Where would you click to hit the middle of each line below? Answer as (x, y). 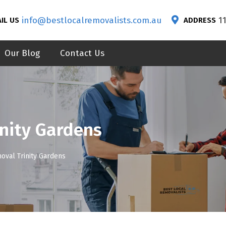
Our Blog (22, 53)
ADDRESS (200, 20)
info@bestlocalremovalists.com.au (92, 20)
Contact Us (82, 53)
